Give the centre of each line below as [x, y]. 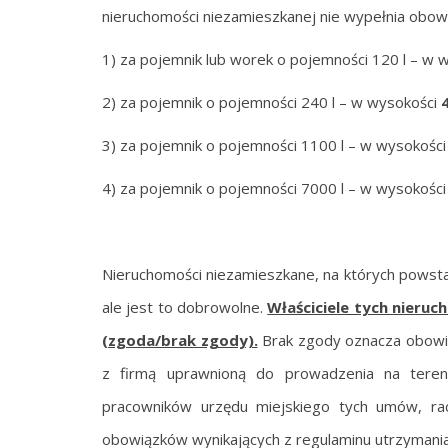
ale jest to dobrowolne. [185, 307]
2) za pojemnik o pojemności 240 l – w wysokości [271, 102]
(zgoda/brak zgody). [180, 340]
